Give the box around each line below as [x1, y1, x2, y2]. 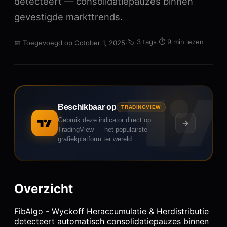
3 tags [137, 37, 157, 46]
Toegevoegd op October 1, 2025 [23, 39, 125, 47]
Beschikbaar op [58, 102, 117, 111]
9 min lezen [167, 37, 204, 46]
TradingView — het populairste [58, 125, 147, 133]
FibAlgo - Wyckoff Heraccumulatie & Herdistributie [14, 206, 209, 216]
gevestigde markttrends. [14, 11, 123, 23]
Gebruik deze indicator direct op [58, 116, 151, 124]
